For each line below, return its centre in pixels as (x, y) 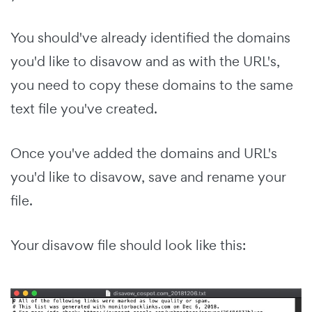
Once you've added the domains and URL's (144, 154)
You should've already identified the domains (150, 38)
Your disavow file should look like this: (128, 245)
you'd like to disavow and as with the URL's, (145, 62)
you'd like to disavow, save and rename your (148, 177)
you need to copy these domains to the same (152, 85)
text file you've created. (84, 109)
